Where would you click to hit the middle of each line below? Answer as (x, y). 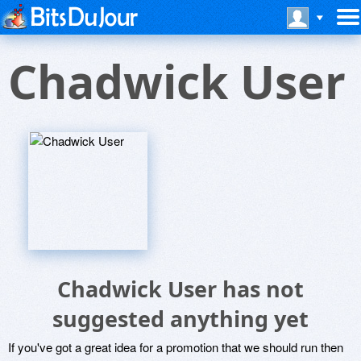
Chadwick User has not (180, 289)
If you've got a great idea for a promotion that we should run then (176, 347)
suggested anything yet (180, 319)
